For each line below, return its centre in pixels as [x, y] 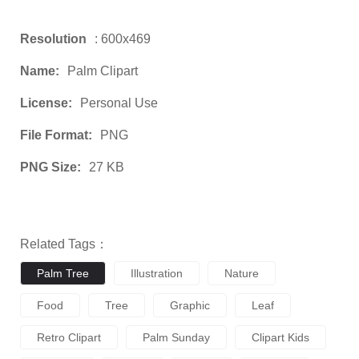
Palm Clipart [103, 71]
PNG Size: [50, 167]
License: [46, 103]
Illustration [157, 273]
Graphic [190, 305]
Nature [242, 273]
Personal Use [119, 103]
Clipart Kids [280, 337]
